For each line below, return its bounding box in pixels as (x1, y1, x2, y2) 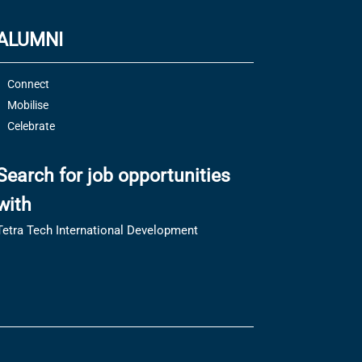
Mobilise (6, 95, 48, 115)
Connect (6, 74, 49, 94)
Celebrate (6, 116, 55, 136)
